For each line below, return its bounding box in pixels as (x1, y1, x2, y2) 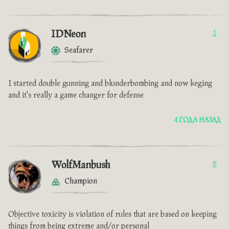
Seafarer (64, 46, 93, 55)
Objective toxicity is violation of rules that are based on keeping (8, 210, 217, 219)
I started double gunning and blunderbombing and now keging (8, 79, 212, 88)
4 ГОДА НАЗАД (174, 117, 221, 124)
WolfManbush (51, 159, 110, 171)
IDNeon (51, 29, 86, 40)
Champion (64, 177, 97, 186)
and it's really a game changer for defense (8, 91, 144, 100)
